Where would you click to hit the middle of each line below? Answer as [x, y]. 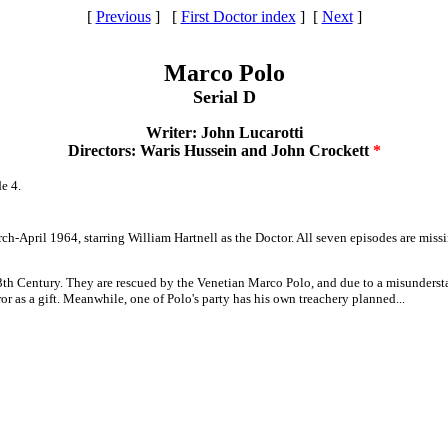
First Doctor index [238, 16]
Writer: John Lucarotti [224, 132]
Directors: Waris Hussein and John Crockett [220, 150]
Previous [123, 16]
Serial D [224, 97]
